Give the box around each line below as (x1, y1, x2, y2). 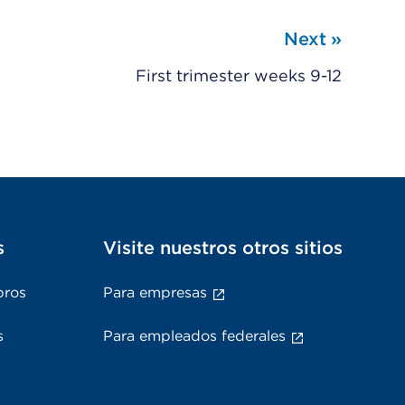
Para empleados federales (103, 326, 286, 344)
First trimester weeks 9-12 (135, 65, 342, 85)
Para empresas (103, 283, 207, 301)
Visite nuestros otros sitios (103, 236, 343, 259)
